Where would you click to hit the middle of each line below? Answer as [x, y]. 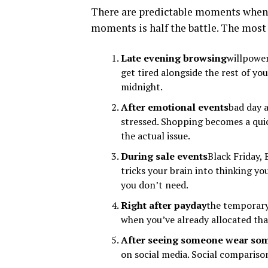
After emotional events [175, 107]
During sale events [164, 156]
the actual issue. [156, 136]
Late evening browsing [174, 58]
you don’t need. [155, 185]
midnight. [142, 87]
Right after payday [164, 205]
